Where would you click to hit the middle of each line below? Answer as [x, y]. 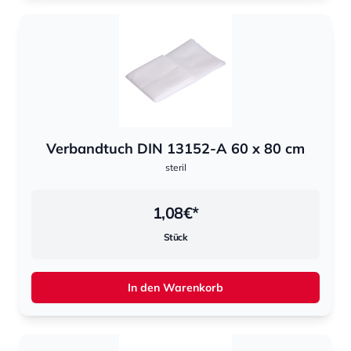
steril [175, 167]
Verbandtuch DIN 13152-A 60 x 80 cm [175, 148]
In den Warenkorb [175, 288]
